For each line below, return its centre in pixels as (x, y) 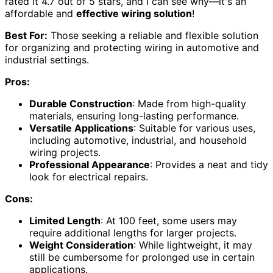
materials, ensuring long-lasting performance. (134, 115)
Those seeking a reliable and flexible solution (153, 35)
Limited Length (65, 220)
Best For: (26, 35)
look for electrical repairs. (89, 176)
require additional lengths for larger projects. (133, 232)
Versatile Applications (81, 128)
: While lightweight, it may (193, 245)
